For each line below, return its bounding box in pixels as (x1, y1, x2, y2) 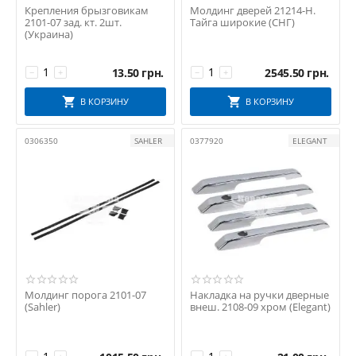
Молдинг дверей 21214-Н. (190, 3, 315, 18)
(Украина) (25, 27, 73, 42)
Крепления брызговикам (25, 3, 149, 18)
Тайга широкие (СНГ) (190, 15, 295, 30)
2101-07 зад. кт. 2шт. (25, 15, 122, 30)
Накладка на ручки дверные (190, 288, 329, 303)
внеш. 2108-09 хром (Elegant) (190, 300, 331, 315)
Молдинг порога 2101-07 (25, 288, 146, 303)
